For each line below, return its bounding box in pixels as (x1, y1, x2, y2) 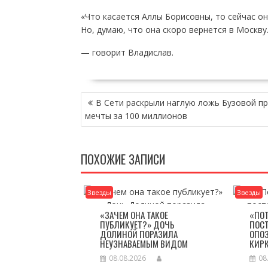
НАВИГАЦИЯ (80, 89, 135, 107)
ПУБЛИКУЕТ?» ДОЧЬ (99, 218, 175, 231)
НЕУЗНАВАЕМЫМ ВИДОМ (99, 237, 188, 250)
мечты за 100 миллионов (84, 110, 187, 121)
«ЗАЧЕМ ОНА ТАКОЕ (99, 208, 168, 221)
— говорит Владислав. (80, 47, 173, 58)
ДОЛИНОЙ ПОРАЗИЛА (99, 227, 178, 240)
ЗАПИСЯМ (80, 115, 125, 133)
